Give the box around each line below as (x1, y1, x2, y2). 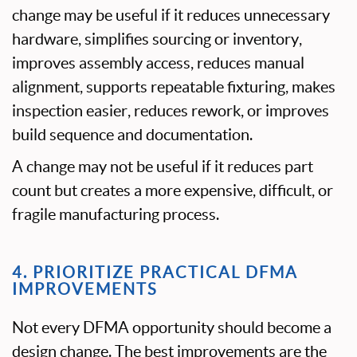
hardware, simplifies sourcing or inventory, (12, 30, 302, 48)
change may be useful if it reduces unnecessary (12, 6, 330, 24)
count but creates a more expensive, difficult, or (12, 182, 333, 199)
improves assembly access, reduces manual (12, 54, 304, 72)
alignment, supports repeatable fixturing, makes (12, 78, 335, 96)
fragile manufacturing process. (12, 206, 219, 223)
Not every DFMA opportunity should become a (12, 319, 331, 336)
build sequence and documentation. (12, 126, 253, 143)
